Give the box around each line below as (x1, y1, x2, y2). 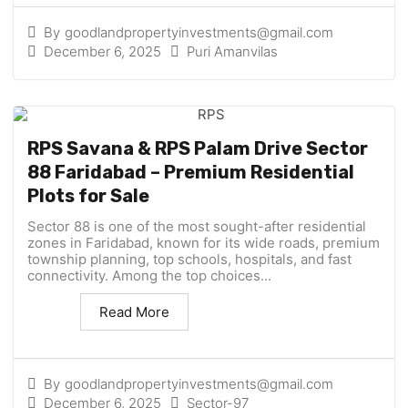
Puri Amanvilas (187, 43, 278, 61)
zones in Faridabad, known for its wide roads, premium (27, 234, 380, 252)
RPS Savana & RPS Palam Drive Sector (27, 138, 368, 160)
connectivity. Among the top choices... (27, 267, 271, 285)
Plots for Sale (27, 185, 149, 208)
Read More (99, 303, 169, 321)
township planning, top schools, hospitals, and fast (27, 250, 352, 269)
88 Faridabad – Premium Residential (27, 161, 354, 184)
